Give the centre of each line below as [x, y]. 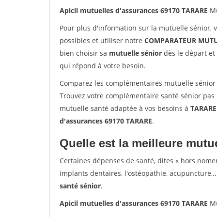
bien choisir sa [84, 53]
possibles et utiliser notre [102, 40]
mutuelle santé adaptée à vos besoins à [125, 108]
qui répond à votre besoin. [103, 66]
